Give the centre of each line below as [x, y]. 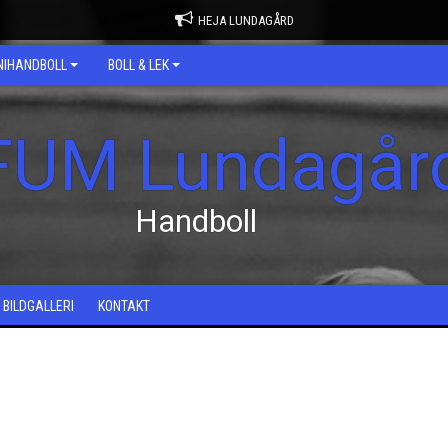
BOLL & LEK [138, 65]
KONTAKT [124, 306]
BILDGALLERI [38, 306]
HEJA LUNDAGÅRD [245, 20]
